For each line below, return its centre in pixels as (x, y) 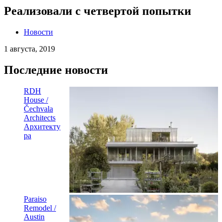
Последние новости (56, 70)
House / (36, 100)
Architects (40, 117)
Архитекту (42, 126)
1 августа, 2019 (29, 49)
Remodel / (40, 208)
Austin (34, 217)
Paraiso (35, 199)
